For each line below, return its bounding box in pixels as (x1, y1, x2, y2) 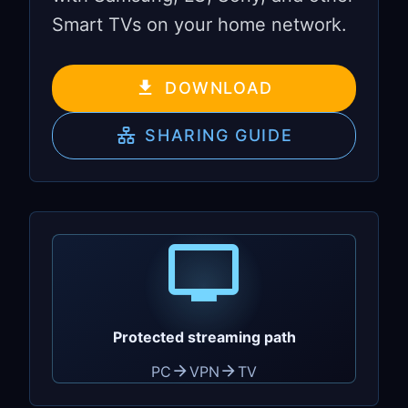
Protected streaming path (112, 328, 296, 346)
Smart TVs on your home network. (52, 14, 347, 36)
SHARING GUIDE (145, 126, 293, 146)
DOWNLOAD (164, 78, 273, 98)
